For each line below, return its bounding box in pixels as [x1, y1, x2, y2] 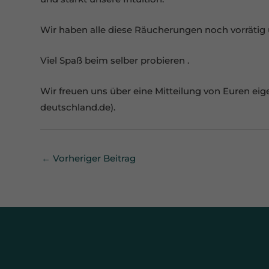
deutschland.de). [40, 101, 115, 113]
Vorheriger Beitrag [50, 152, 136, 164]
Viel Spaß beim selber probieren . [40, 55, 189, 67]
